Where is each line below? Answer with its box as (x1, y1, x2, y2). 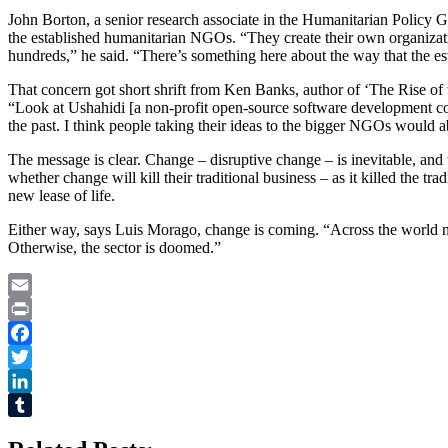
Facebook (8, 347, 70, 365)
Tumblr (8, 419, 54, 437)
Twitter (8, 371, 53, 389)
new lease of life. (8, 186, 115, 204)
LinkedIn (8, 395, 66, 413)
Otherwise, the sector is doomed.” (8, 238, 221, 256)
